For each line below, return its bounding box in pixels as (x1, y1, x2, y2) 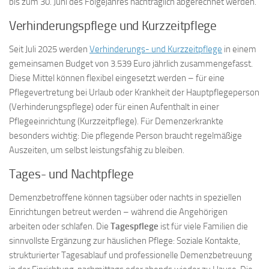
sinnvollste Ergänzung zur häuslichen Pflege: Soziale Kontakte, (9, 235, 240, 247)
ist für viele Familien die (159, 221, 248, 232)
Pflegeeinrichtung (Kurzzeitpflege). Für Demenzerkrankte (9, 116, 223, 127)
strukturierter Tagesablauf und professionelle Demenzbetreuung (9, 250, 252, 261)
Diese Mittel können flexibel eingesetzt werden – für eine (9, 73, 225, 84)
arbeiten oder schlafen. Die (9, 221, 110, 232)
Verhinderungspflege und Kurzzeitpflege (9, 19, 217, 34)
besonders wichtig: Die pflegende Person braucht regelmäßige (9, 130, 242, 142)
